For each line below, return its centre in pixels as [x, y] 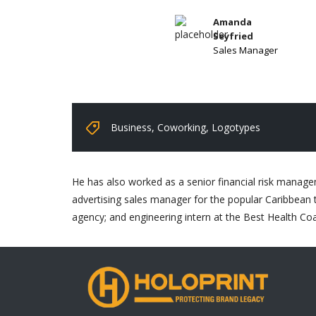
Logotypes [236, 127]
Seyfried [233, 36]
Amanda [232, 22]
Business [131, 127]
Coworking [182, 127]
